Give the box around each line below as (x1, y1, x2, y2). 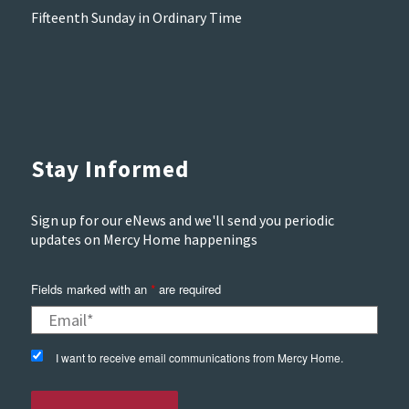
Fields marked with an (30, 280, 151, 299)
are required (154, 280, 221, 299)
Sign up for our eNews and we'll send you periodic (30, 210, 334, 229)
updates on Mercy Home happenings (30, 229, 257, 248)
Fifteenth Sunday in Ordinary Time (30, 7, 242, 26)
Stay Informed (30, 154, 189, 184)
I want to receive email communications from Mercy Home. (56, 350, 344, 366)
